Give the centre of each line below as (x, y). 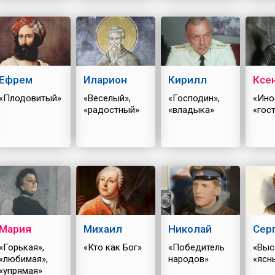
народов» (188, 259)
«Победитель (196, 247)
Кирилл (187, 79)
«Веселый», (107, 98)
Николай (190, 229)
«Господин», (194, 98)
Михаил (103, 229)
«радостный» (111, 110)
